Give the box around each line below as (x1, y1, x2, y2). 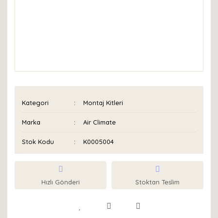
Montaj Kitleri (83, 99, 124, 107)
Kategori (22, 99, 49, 107)
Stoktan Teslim (135, 178, 180, 186)
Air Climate (83, 118, 116, 126)
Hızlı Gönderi (41, 178, 80, 186)
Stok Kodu (22, 138, 54, 145)
